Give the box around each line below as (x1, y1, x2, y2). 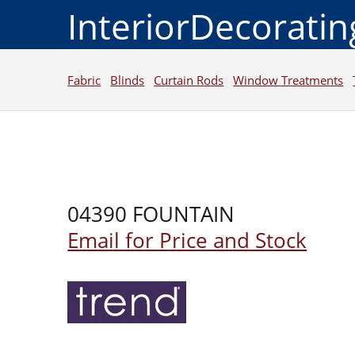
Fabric (67, 71, 101, 88)
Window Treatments (233, 71, 344, 88)
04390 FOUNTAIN (67, 200, 235, 228)
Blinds (110, 71, 145, 88)
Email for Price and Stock (67, 226, 307, 254)
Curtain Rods (154, 71, 224, 88)
